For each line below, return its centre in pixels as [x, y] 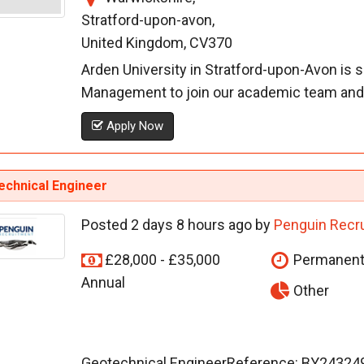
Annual [103, 283]
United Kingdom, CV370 [156, 43]
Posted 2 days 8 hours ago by [177, 225]
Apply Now [133, 126]
